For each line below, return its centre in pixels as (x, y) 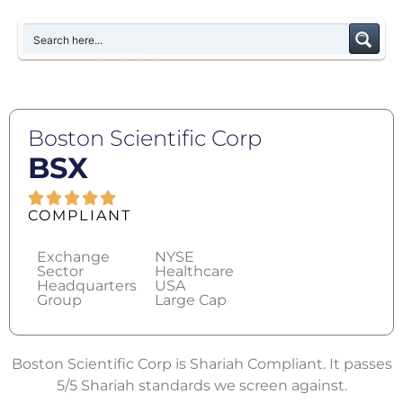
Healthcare (194, 271)
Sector (60, 271)
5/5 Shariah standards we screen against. (201, 385)
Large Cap (191, 300)
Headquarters (87, 286)
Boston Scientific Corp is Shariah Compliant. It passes (201, 364)
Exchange (73, 257)
